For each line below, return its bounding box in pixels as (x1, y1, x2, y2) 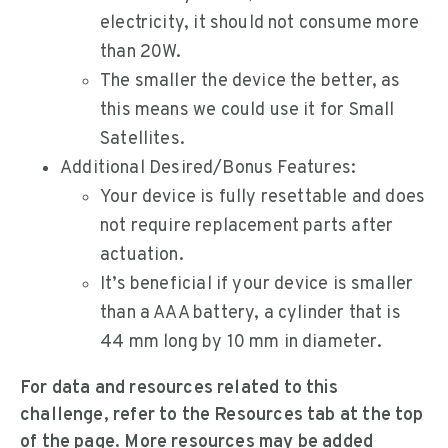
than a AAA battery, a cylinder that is (100, 301, 401, 325)
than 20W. (100, 40, 182, 64)
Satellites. (100, 127, 185, 151)
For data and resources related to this (20, 376, 338, 400)
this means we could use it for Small (100, 98, 395, 122)
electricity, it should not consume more (100, 11, 420, 35)
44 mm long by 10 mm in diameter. (100, 330, 382, 354)
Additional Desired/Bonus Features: (60, 156, 357, 180)
